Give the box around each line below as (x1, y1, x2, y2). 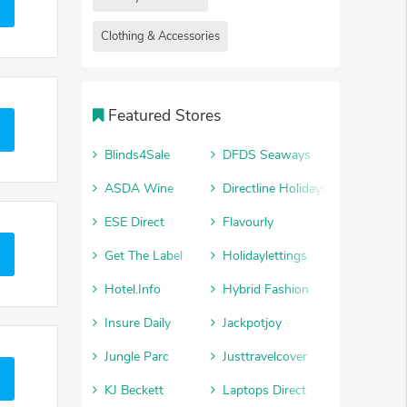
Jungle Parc (104, 347, 169, 365)
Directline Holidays (223, 179, 328, 197)
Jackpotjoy (223, 313, 282, 332)
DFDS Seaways (223, 145, 311, 164)
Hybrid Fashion (223, 280, 309, 298)
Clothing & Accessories (101, 27, 220, 45)
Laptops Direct (223, 381, 306, 399)
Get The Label (104, 246, 183, 264)
